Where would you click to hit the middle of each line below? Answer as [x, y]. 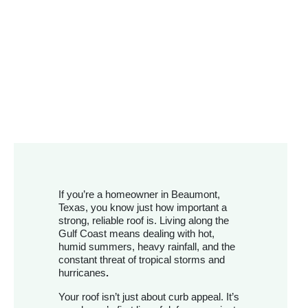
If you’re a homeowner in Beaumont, [139, 195]
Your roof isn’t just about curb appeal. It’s [149, 297]
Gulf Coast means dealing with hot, [136, 234]
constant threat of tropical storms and [142, 260]
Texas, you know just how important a [143, 208]
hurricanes [82, 273]
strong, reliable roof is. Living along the [144, 221]
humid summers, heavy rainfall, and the [147, 247]
